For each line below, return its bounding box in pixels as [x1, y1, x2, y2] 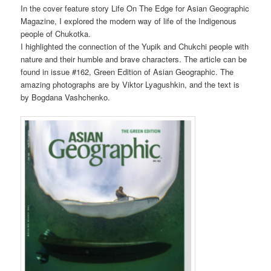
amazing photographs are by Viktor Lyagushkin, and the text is [21, 79, 240, 91]
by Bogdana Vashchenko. [21, 91, 111, 103]
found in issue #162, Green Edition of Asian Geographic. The [21, 66, 234, 78]
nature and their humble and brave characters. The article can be [21, 53, 247, 65]
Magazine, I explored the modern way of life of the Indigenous [21, 15, 237, 27]
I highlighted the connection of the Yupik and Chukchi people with [21, 41, 249, 53]
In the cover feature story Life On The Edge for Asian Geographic [21, 2, 250, 15]
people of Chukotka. [21, 28, 96, 40]
